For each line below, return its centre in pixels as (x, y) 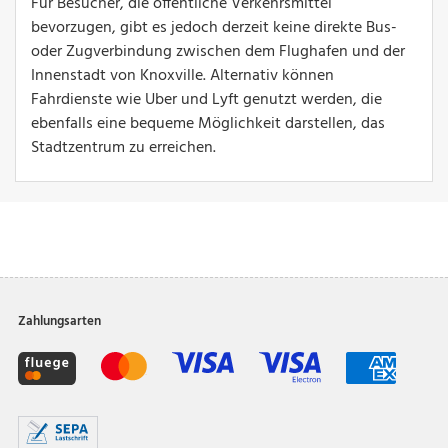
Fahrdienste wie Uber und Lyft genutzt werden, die (206, 99)
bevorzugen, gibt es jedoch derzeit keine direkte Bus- (214, 27)
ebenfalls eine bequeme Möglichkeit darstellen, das (208, 123)
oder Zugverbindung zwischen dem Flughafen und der (218, 51)
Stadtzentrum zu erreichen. (123, 147)
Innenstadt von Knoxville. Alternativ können (182, 75)
